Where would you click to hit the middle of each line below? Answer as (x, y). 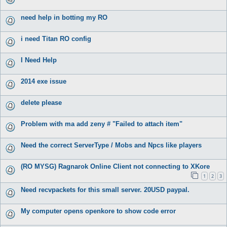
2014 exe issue (44, 81)
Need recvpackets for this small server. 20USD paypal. (105, 190)
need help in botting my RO (64, 17)
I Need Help (39, 60)
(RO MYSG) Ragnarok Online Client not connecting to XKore (115, 166)
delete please (41, 102)
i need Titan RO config (56, 39)
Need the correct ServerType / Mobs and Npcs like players (111, 145)
